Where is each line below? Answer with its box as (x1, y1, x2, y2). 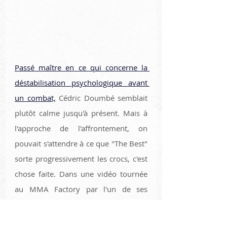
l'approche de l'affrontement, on (15, 123, 147, 133)
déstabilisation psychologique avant (15, 77, 147, 88)
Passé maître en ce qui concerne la (15, 62, 147, 72)
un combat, (15, 92, 56, 103)
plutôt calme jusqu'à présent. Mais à (15, 107, 147, 118)
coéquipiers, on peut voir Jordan (15, 199, 147, 209)
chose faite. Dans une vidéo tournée (15, 168, 147, 179)
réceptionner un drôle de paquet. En (15, 214, 147, 224)
